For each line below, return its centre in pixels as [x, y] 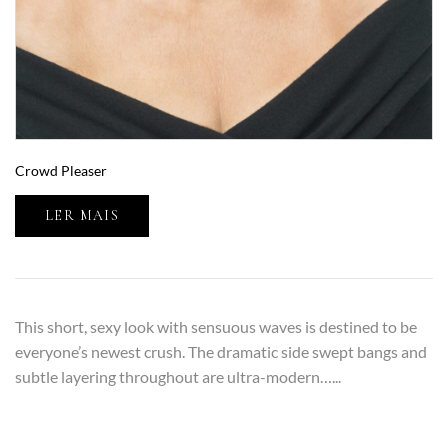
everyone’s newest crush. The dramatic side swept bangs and [221, 352]
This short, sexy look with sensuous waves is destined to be [216, 327]
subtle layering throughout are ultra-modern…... [178, 377]
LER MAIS [82, 216]
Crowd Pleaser [61, 171]
